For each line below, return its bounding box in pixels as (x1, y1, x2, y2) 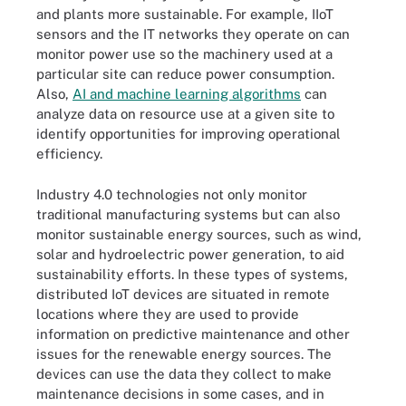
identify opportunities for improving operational (36, 126, 341, 141)
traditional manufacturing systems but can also (36, 206, 340, 222)
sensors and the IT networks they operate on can (36, 26, 350, 42)
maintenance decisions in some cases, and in (36, 385, 324, 401)
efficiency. (36, 146, 102, 161)
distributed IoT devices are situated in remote (36, 285, 330, 302)
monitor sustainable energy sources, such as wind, (36, 226, 362, 242)
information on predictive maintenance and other (36, 325, 350, 342)
